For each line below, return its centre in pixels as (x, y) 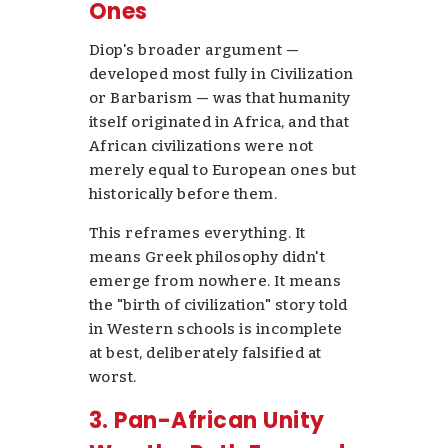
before (204, 193)
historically (133, 193)
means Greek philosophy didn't (207, 256)
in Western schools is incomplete (215, 328)
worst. (112, 376)
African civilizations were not (201, 145)
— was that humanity (271, 97)
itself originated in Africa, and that (219, 121)
